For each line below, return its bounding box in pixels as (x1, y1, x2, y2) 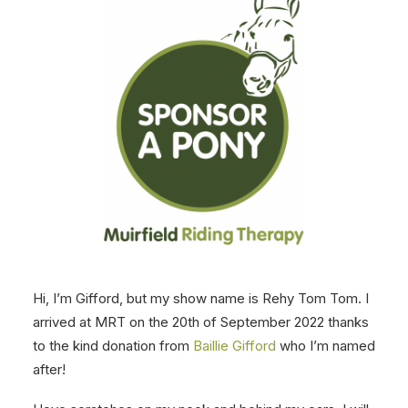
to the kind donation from (33, 337, 193, 354)
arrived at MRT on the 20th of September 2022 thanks (33, 313, 369, 331)
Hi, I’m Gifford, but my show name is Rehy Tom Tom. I (33, 290, 369, 307)
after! (33, 361, 66, 378)
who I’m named (276, 337, 375, 354)
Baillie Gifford (193, 337, 276, 354)
